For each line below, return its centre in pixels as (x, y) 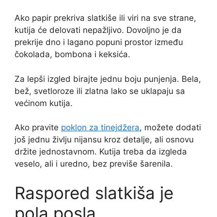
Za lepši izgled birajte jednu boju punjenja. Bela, (108, 79)
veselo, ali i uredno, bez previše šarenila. (94, 164)
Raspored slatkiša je (94, 193)
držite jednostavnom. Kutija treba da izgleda (101, 152)
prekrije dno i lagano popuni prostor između (99, 42)
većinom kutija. (44, 103)
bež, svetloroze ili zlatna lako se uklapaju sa (100, 91)
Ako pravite (38, 128)
